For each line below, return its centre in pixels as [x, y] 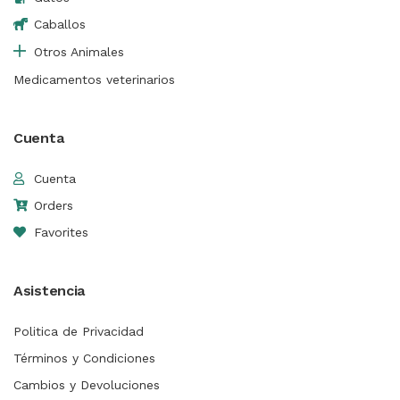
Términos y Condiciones [84, 358]
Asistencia [49, 290]
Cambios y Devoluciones [87, 384]
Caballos [59, 24]
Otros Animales [79, 51]
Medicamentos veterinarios [94, 79]
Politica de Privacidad [79, 331]
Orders [53, 205]
